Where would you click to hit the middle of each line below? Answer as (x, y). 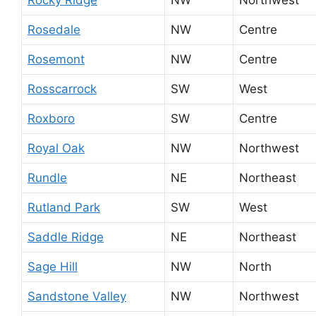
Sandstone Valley (77, 296)
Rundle (47, 177)
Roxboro (51, 118)
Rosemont (56, 59)
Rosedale (54, 29)
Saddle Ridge (66, 237)
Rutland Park (64, 207)
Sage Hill (53, 266)
